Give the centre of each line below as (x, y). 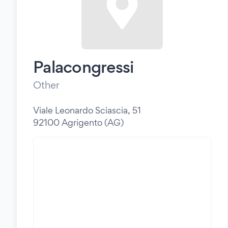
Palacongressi (83, 67)
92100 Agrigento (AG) (78, 122)
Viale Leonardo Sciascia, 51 (87, 110)
